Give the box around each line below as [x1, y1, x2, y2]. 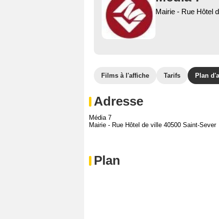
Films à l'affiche [101, 72, 149, 79]
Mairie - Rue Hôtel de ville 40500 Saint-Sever [89, 121, 216, 129]
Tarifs [164, 72, 180, 79]
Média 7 [89, 114, 111, 121]
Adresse [94, 94, 143, 109]
